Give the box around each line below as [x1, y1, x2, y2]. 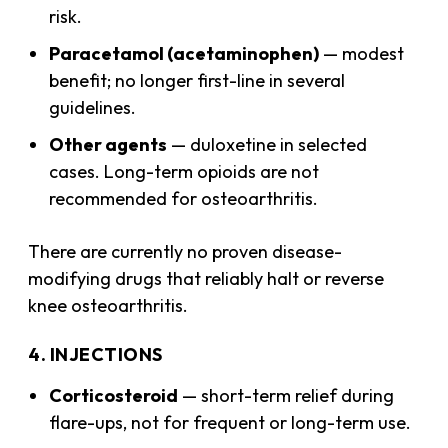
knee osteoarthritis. [28, 293, 189, 317]
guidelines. [49, 95, 137, 119]
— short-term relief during [178, 383, 395, 407]
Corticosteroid [49, 383, 179, 407]
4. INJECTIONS [28, 342, 163, 366]
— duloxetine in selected [167, 132, 368, 156]
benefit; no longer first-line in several [49, 68, 346, 92]
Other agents [49, 132, 168, 156]
